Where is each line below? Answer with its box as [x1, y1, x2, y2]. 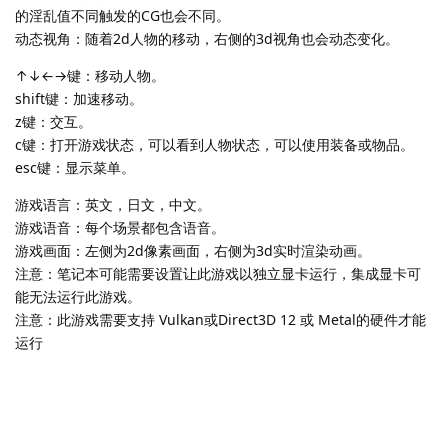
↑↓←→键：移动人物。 [15, 65, 165, 85]
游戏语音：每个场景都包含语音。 [15, 217, 225, 237]
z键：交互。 [15, 111, 92, 131]
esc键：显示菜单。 [15, 157, 135, 177]
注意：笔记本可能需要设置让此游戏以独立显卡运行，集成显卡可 [15, 263, 421, 283]
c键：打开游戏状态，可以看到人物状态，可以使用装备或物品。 [15, 134, 414, 154]
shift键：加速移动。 [15, 88, 143, 108]
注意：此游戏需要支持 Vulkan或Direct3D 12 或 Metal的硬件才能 [15, 309, 426, 329]
